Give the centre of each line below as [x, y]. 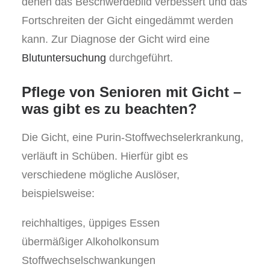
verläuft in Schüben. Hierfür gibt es [105, 156]
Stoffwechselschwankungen [89, 260]
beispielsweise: [58, 193]
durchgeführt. [140, 58]
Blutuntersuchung [64, 58]
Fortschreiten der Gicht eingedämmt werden [127, 20]
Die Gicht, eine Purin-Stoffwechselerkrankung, [133, 137]
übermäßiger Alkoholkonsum [90, 242]
